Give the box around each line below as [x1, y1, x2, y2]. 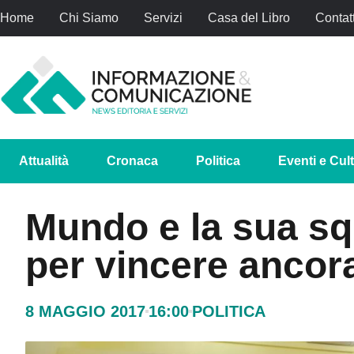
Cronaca [107, 153, 158, 168]
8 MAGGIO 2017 [25, 302, 145, 320]
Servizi [144, 11, 183, 24]
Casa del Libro [208, 11, 290, 24]
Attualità [19, 153, 69, 168]
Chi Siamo [59, 11, 119, 24]
